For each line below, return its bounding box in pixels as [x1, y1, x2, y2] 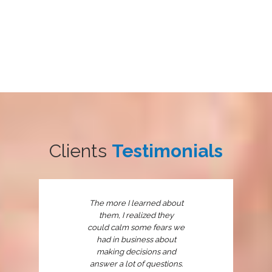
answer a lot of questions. [89, 259, 183, 268]
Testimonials [112, 140, 223, 161]
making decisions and [96, 246, 176, 256]
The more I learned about [89, 198, 183, 208]
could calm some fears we [87, 222, 185, 232]
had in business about [96, 234, 176, 244]
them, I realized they [98, 210, 174, 220]
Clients [49, 140, 112, 161]
